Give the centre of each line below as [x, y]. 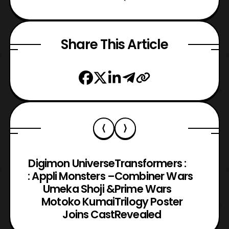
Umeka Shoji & [78, 189]
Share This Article [114, 44]
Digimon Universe [71, 163]
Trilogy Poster [149, 201]
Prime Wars [143, 189]
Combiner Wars [154, 176]
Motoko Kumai [78, 201]
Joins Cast [88, 214]
